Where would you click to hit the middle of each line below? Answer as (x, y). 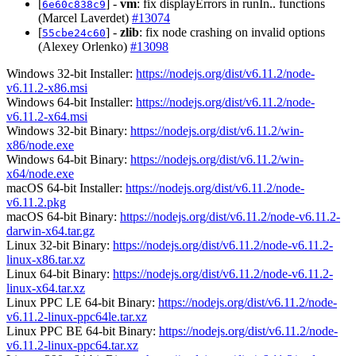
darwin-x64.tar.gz (50, 230)
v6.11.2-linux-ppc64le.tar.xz (77, 316)
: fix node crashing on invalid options (232, 32)
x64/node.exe (40, 173)
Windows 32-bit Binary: (68, 130)
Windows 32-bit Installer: (71, 73)
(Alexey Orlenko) (84, 46)
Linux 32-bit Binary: (60, 245)
